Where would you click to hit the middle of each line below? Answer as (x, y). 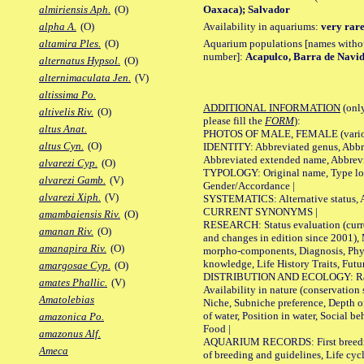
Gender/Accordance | (249, 185)
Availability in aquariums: (262, 26)
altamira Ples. (70, 44)
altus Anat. (63, 129)
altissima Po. (67, 95)
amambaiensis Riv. (80, 214)
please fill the (234, 120)
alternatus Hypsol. (80, 61)
